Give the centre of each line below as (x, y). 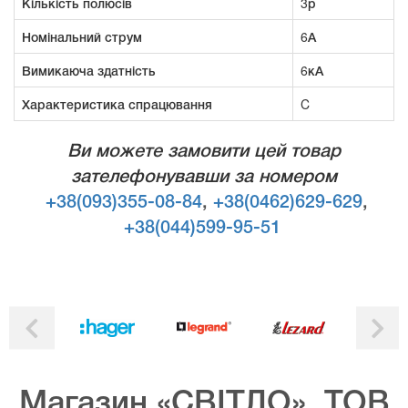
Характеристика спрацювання (117, 103)
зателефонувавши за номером (204, 177)
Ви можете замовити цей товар (204, 152)
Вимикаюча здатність (89, 70)
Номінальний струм (82, 36)
